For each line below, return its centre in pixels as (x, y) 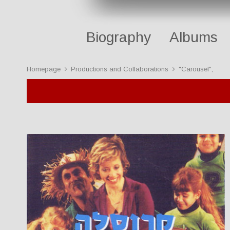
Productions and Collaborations (120, 69)
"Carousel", (196, 69)
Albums (194, 37)
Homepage (44, 69)
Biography (119, 37)
